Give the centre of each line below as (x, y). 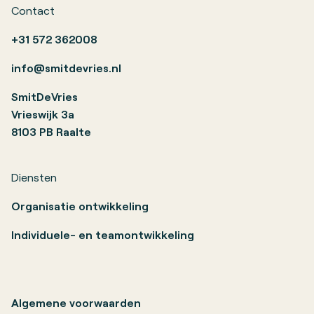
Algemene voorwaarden (76, 303)
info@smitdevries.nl (66, 68)
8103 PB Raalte (51, 132)
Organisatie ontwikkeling (80, 206)
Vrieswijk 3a (43, 114)
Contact (33, 11)
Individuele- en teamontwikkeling (103, 235)
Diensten (34, 177)
